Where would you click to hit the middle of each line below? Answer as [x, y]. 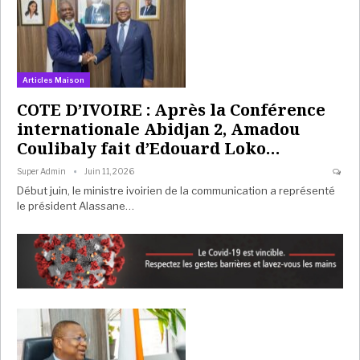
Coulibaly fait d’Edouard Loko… [149, 148]
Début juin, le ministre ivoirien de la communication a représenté [176, 190]
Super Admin [42, 171]
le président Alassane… [76, 205]
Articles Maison [53, 80]
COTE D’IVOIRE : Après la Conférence [171, 109]
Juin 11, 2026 [109, 171]
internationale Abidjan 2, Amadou [158, 129]
